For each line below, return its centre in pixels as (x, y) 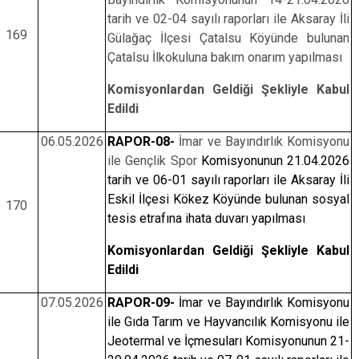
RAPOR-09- (141, 303)
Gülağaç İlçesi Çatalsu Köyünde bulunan (228, 38)
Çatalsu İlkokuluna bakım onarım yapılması (224, 57)
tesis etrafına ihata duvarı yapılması (206, 218)
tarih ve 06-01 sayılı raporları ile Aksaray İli (228, 180)
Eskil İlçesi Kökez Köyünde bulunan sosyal (228, 199)
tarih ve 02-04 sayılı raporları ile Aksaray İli (228, 19)
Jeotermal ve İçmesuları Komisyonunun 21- (228, 341)
